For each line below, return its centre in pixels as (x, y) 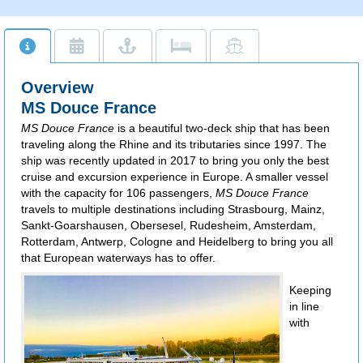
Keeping (310, 290)
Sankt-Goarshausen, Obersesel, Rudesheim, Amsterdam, (169, 226)
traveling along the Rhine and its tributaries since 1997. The (174, 145)
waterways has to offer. (156, 258)
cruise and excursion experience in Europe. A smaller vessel (175, 177)
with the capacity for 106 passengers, (118, 193)
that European (59, 258)
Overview (58, 88)
